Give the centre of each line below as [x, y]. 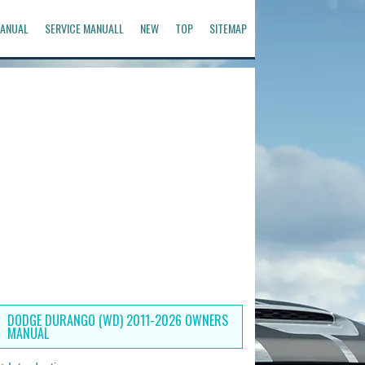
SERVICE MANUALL [84, 28]
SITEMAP [228, 28]
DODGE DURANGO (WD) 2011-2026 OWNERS [117, 320]
